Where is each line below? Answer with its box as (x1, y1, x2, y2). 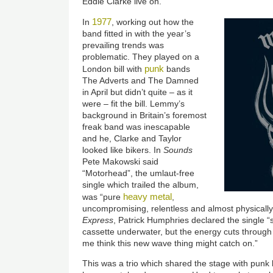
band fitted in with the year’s (82, 29, 191, 39)
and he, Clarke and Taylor (82, 133, 182, 144)
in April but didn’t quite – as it (82, 87, 193, 97)
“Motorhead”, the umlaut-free (82, 168, 195, 179)
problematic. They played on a (82, 52, 200, 62)
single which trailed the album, (82, 180, 199, 190)
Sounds (163, 145, 193, 155)
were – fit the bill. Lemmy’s (82, 99, 185, 109)
